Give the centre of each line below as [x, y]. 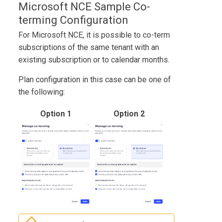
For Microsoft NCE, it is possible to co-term [94, 35]
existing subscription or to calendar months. [94, 60]
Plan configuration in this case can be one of [95, 80]
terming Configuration [74, 20]
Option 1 [55, 114]
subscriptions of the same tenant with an [89, 48]
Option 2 [129, 114]
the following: [42, 92]
